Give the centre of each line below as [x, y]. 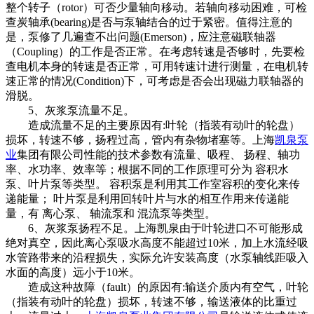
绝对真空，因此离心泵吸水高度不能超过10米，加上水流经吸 [157, 243]
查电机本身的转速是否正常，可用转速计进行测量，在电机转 [157, 66]
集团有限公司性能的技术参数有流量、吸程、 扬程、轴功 [158, 154]
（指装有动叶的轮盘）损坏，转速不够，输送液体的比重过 [151, 301]
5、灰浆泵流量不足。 [70, 110]
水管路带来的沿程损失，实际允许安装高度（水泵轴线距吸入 [157, 257]
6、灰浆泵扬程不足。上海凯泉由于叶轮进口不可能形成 [154, 228]
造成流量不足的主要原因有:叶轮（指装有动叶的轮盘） [153, 125]
